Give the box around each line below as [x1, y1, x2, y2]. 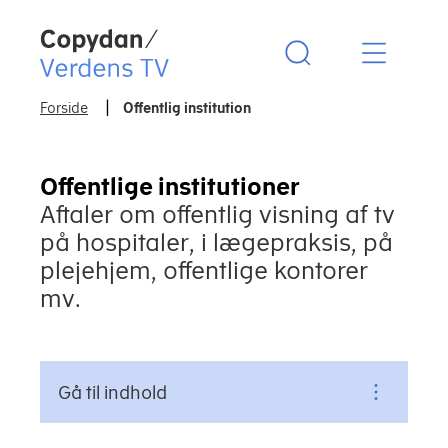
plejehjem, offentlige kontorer [40, 256, 368, 284]
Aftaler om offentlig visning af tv [40, 200, 395, 228]
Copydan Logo [39, 28, 173, 51]
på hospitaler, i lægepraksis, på [40, 228, 393, 256]
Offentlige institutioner [40, 172, 300, 200]
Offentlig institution [123, 100, 251, 116]
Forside [40, 100, 88, 116]
